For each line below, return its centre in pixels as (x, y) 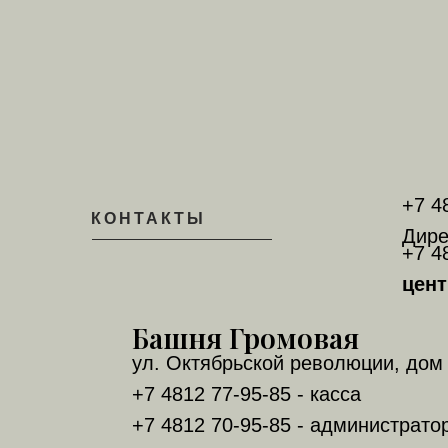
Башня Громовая (245, 337)
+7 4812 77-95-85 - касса (246, 394)
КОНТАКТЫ (148, 218)
